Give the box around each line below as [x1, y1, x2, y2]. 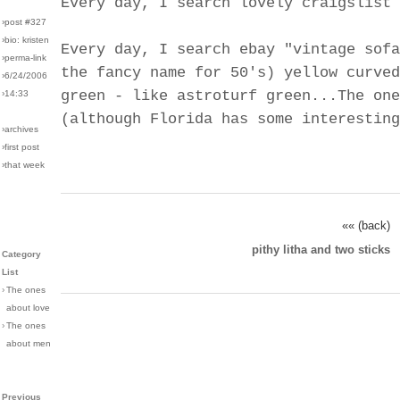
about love [6, 303, 50, 313]
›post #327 [2, 17, 46, 28]
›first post [2, 142, 39, 153]
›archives [2, 124, 38, 135]
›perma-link [2, 53, 46, 63]
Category [2, 249, 41, 260]
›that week [2, 160, 45, 171]
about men [6, 338, 51, 349]
